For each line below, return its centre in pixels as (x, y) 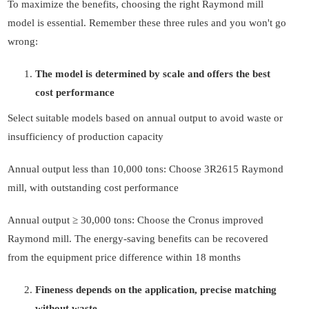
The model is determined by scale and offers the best (153, 74)
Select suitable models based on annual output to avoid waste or (145, 118)
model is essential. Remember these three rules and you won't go (147, 23)
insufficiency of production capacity (86, 137)
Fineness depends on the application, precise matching (156, 290)
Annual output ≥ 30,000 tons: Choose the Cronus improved (136, 220)
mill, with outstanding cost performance (93, 188)
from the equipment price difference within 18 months (124, 258)
